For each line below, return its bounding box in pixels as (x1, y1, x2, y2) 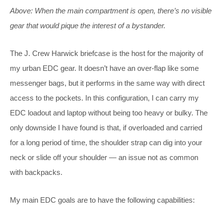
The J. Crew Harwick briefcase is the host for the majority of (10, 49, 203, 57)
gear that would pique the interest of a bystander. (10, 21, 166, 30)
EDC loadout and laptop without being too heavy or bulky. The (10, 108, 208, 117)
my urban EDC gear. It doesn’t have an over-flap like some (10, 63, 199, 72)
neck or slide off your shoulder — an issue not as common (10, 153, 198, 162)
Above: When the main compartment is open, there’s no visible (10, 6, 212, 15)
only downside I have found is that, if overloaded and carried (10, 123, 202, 132)
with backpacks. (10, 167, 62, 176)
